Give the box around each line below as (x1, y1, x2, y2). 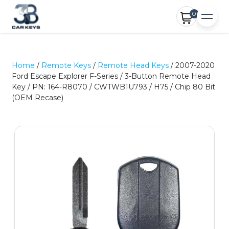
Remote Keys (41, 61, 91, 70)
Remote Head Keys (98, 61, 169, 70)
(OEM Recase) (12, 93, 64, 102)
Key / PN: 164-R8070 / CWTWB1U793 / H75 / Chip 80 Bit (12, 82, 216, 91)
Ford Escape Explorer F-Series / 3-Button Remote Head (12, 72, 211, 81)
